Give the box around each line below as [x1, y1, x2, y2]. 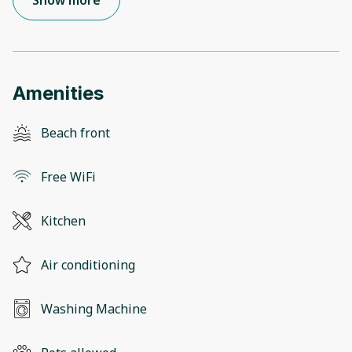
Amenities [13, 82, 104, 105]
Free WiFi [41, 168, 96, 186]
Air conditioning [41, 256, 135, 274]
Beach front [41, 124, 110, 142]
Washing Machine [41, 300, 147, 318]
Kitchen [41, 212, 86, 230]
